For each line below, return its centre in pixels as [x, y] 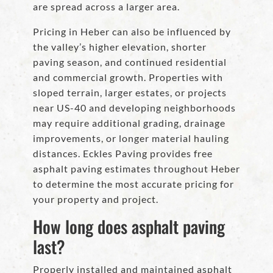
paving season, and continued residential [130, 62]
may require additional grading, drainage [129, 123]
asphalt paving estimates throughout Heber [136, 169]
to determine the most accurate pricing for [133, 184]
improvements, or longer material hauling [131, 138]
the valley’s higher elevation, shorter [120, 47]
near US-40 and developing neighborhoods [134, 108]
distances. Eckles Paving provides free [123, 154]
